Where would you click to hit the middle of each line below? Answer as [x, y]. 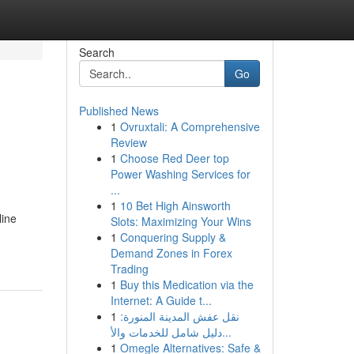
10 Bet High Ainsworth [175, 205]
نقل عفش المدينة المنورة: [179, 316]
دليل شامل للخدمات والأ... [226, 332]
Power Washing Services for [180, 174]
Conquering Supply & [173, 237]
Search [96, 52]
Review [128, 142]
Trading [129, 269]
